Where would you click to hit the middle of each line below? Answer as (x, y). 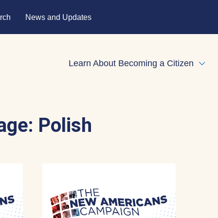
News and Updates (58, 17)
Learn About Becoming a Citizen (131, 63)
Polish (65, 125)
